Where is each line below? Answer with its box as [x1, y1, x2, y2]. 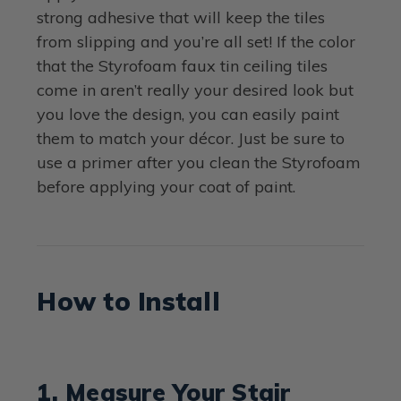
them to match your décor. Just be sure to [37, 127, 346, 149]
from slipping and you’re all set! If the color [37, 30, 356, 52]
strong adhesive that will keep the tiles [37, 6, 326, 28]
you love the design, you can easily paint [37, 103, 340, 124]
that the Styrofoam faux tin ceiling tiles [37, 55, 328, 76]
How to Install [37, 285, 220, 317]
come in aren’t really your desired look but [37, 79, 354, 100]
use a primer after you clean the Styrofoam [37, 151, 362, 173]
